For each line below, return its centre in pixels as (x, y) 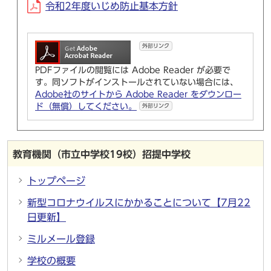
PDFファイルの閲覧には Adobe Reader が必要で (133, 70)
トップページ (56, 181)
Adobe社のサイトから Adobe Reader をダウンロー (138, 94)
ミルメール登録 (61, 239)
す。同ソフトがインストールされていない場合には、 (137, 82)
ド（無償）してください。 (86, 106)
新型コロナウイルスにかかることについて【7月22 (139, 203)
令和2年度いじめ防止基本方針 (112, 6)
